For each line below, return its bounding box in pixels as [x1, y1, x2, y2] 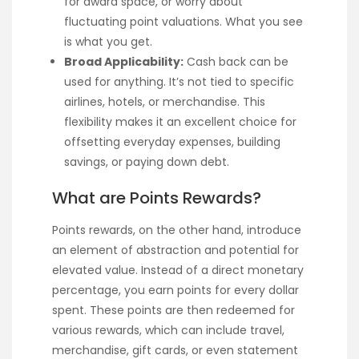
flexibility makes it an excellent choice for [64, 114, 296, 131]
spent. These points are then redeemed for [52, 301, 295, 318]
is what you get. [64, 34, 152, 50]
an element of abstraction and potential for [52, 241, 299, 258]
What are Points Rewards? [52, 187, 261, 210]
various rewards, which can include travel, [52, 321, 284, 338]
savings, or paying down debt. [64, 154, 229, 171]
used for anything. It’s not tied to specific [64, 74, 294, 91]
